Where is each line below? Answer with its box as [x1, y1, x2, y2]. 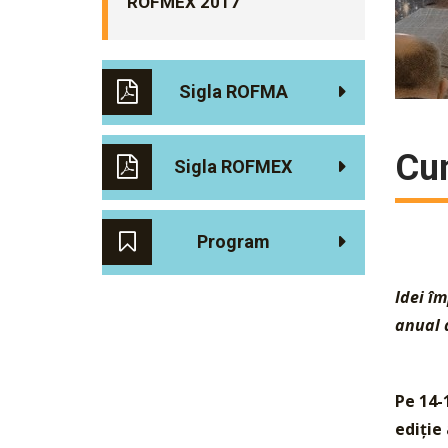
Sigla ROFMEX [174, 156, 293, 177]
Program [196, 231, 270, 252]
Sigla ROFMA [178, 81, 288, 102]
